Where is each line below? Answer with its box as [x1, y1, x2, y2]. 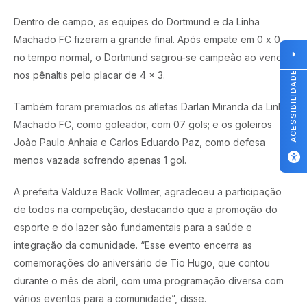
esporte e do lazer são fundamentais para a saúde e [14, 221, 252, 233]
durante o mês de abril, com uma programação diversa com [14, 275, 284, 286]
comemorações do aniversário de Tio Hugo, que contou [14, 257, 270, 269]
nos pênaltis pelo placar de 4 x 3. [14, 69, 165, 81]
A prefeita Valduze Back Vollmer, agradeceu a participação [14, 186, 282, 197]
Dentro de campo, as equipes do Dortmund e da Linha [14, 16, 260, 27]
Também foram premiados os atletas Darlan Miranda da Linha [14, 101, 289, 112]
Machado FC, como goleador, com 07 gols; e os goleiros [14, 119, 272, 130]
